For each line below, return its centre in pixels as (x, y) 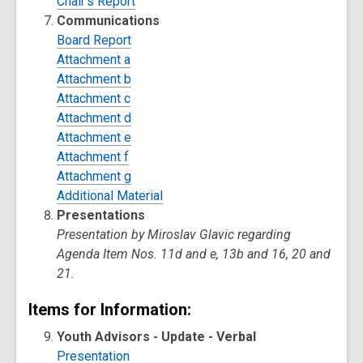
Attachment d (94, 118)
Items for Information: (110, 310)
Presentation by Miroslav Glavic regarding (174, 235)
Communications (109, 21)
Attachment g (94, 176)
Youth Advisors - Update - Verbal (157, 337)
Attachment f (93, 157)
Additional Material (110, 196)
